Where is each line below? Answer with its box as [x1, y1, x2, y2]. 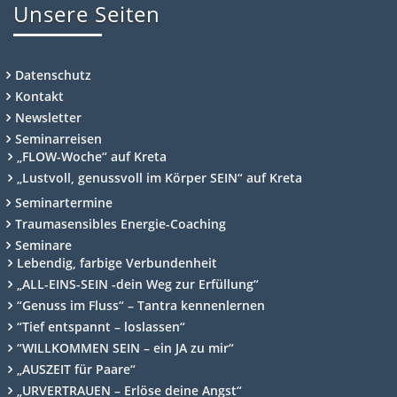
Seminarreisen [15, 129, 102, 147]
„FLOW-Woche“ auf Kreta [17, 147, 167, 165]
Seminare [15, 236, 72, 253]
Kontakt [15, 87, 64, 105]
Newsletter [15, 108, 82, 126]
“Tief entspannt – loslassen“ [17, 317, 185, 335]
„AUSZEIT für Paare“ [17, 360, 136, 378]
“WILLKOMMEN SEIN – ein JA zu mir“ [17, 339, 234, 356]
